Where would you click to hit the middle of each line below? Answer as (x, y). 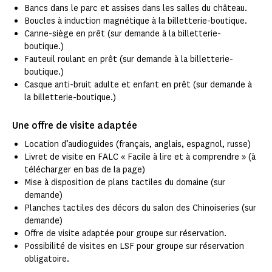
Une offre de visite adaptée (75, 126)
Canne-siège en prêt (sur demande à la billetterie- (123, 34)
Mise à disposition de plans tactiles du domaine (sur (125, 183)
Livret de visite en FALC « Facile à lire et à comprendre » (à (140, 157)
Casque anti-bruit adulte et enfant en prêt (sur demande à (138, 85)
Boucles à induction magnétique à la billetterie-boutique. (136, 21)
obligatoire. (47, 259)
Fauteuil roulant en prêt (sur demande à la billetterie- (129, 59)
